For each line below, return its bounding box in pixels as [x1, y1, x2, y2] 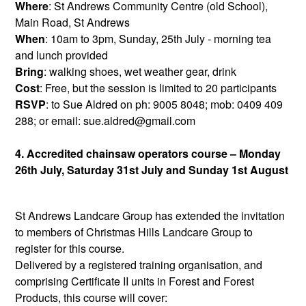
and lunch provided [15, 46, 108, 63]
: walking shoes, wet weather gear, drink [44, 63, 236, 79]
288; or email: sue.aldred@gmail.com [15, 112, 195, 128]
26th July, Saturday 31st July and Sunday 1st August [15, 161, 288, 178]
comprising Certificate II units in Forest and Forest [15, 273, 254, 290]
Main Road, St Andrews [15, 14, 130, 30]
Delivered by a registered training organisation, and [15, 257, 262, 273]
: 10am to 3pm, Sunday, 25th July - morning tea [45, 30, 271, 46]
